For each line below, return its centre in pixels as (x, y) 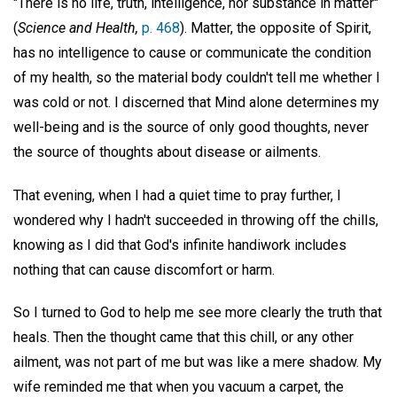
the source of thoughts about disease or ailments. (167, 152)
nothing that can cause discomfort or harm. (144, 269)
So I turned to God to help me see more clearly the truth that (198, 313)
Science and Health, (78, 27)
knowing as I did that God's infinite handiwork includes (180, 245)
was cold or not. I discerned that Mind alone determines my (196, 102)
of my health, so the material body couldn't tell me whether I (197, 77)
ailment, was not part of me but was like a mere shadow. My (198, 362)
